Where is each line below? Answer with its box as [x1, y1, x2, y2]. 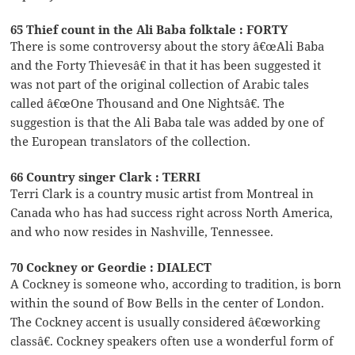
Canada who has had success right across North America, [10, 204, 334, 220]
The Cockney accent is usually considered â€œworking [10, 313, 321, 330]
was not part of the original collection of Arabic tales [10, 75, 310, 92]
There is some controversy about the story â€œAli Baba [10, 37, 325, 54]
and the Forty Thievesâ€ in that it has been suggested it [10, 56, 322, 73]
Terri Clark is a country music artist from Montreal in [10, 185, 315, 201]
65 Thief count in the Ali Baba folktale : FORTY [10, 21, 288, 37]
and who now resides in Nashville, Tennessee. [10, 223, 274, 239]
